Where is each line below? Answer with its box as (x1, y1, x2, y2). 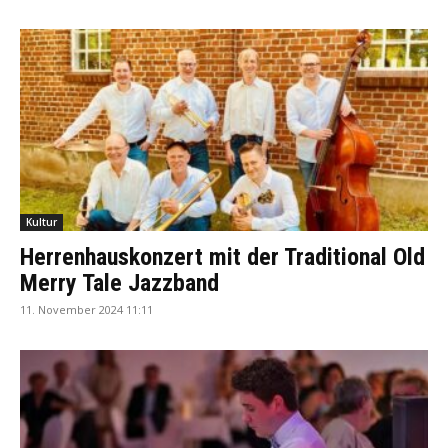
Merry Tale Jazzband (20, 268, 219, 297)
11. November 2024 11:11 (20, 301, 153, 317)
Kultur (26, 214, 57, 229)
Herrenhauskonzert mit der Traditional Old (20, 242, 425, 271)
